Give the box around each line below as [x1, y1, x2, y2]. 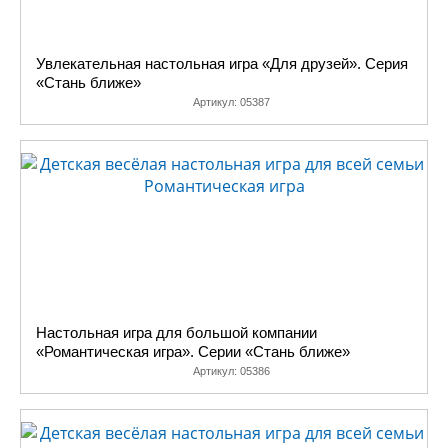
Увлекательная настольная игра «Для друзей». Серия [36, 55, 408, 72]
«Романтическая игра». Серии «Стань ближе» [36, 343, 350, 360]
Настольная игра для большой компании [36, 324, 317, 341]
